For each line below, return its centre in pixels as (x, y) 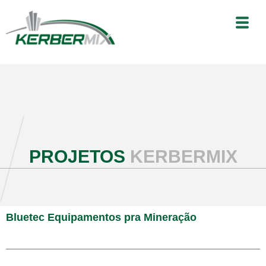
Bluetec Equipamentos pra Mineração (101, 218)
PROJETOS (79, 157)
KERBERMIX (183, 157)
